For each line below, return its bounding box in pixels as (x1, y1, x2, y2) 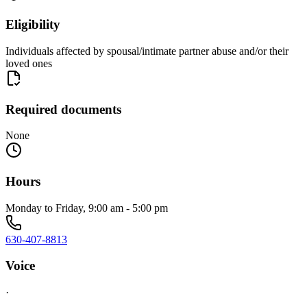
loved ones (5, 57, 52, 69)
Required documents (5, 101, 121, 116)
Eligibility (5, 17, 60, 32)
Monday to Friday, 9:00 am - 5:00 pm (5, 201, 168, 214)
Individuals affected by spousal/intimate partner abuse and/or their (5, 45, 288, 57)
